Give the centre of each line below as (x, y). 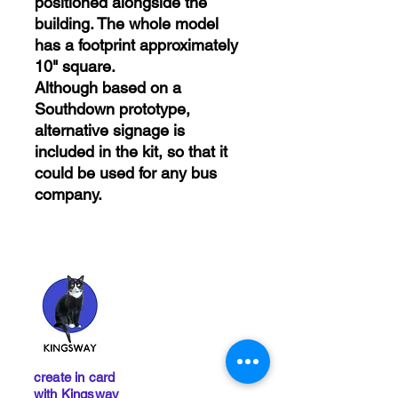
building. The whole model (127, 24)
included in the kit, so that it (131, 151)
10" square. (75, 66)
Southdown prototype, (112, 109)
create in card (75, 377)
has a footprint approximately (136, 45)
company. (68, 194)
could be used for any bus (126, 173)
